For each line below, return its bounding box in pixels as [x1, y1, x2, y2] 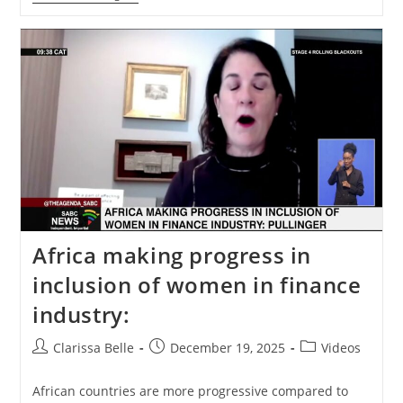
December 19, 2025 [169, 339, 285, 357]
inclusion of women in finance [31, 270, 362, 300]
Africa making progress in [31, 240, 311, 271]
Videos [320, 339, 361, 357]
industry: [31, 300, 130, 330]
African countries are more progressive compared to [31, 382, 348, 400]
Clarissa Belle [52, 339, 134, 357]
